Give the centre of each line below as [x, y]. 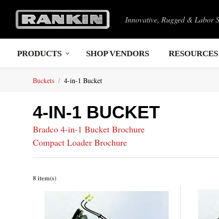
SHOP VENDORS [118, 54]
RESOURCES [193, 54]
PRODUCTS [39, 54]
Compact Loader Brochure [80, 142]
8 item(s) [44, 177]
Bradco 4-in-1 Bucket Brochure [89, 129]
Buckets [44, 81]
